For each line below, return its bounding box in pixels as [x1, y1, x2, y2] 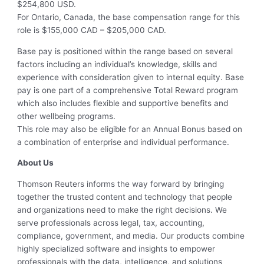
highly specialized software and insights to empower [17, 243, 216, 253]
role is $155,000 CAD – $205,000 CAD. [17, 25, 167, 35]
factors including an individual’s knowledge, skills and [17, 59, 217, 69]
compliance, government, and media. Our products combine [17, 230, 245, 240]
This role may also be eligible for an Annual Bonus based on [17, 124, 243, 134]
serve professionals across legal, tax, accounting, [17, 217, 205, 227]
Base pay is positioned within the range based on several [17, 46, 233, 56]
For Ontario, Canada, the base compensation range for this [17, 12, 240, 22]
